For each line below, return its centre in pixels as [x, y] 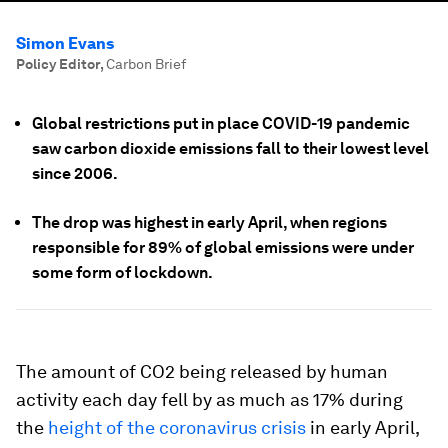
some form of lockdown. [122, 272]
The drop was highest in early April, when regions [209, 222]
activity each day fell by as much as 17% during [209, 399]
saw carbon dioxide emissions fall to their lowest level [230, 148]
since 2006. [75, 173]
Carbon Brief [146, 64]
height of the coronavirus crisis [177, 427]
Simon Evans [65, 43]
